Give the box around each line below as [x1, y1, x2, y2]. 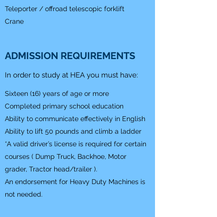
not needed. [5, 190, 43, 198]
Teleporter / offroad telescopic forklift [5, 5, 124, 13]
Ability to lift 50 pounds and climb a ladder [5, 127, 141, 135]
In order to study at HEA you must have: [5, 71, 138, 79]
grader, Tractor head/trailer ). [5, 165, 97, 173]
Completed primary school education [5, 102, 124, 110]
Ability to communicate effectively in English [5, 115, 145, 123]
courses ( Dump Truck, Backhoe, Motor [5, 153, 126, 160]
